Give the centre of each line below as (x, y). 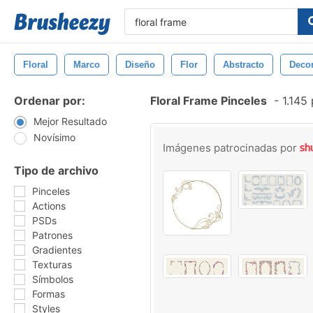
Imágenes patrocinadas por (231, 148)
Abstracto (243, 65)
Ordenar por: (50, 101)
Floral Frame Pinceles (209, 101)
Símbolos (53, 279)
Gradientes (57, 250)
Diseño (140, 65)
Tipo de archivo (56, 170)
